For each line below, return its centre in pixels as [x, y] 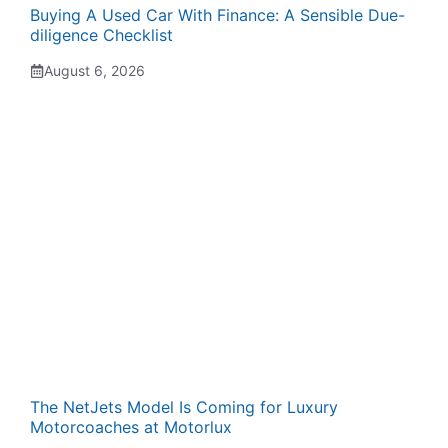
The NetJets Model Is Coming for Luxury [184, 407]
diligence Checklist [101, 35]
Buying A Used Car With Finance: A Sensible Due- [217, 15]
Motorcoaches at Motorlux [131, 427]
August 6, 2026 [94, 70]
